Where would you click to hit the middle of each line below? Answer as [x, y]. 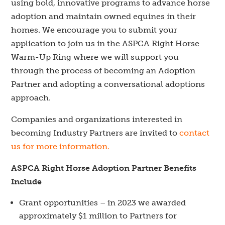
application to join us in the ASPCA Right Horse [105, 43]
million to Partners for [132, 216]
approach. [31, 98]
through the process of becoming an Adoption [103, 71]
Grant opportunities [59, 203]
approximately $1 [53, 216]
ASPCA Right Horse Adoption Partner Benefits [104, 168]
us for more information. [61, 146]
